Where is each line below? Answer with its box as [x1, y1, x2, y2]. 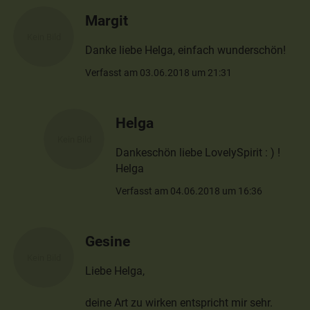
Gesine [85, 232, 131, 250]
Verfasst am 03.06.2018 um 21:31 [85, 66, 232, 78]
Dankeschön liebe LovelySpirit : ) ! [116, 146, 281, 160]
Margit [85, 11, 129, 29]
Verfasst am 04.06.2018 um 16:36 [116, 185, 263, 197]
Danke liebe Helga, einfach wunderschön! [85, 43, 286, 57]
